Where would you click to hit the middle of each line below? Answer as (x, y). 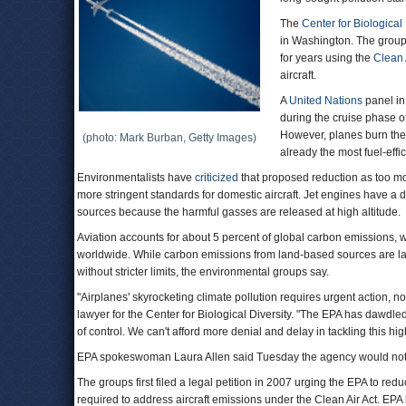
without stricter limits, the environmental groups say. (203, 272)
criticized (217, 178)
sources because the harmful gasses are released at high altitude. (239, 212)
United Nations (326, 101)
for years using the (327, 58)
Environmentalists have (136, 178)
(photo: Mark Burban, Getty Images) (169, 138)
